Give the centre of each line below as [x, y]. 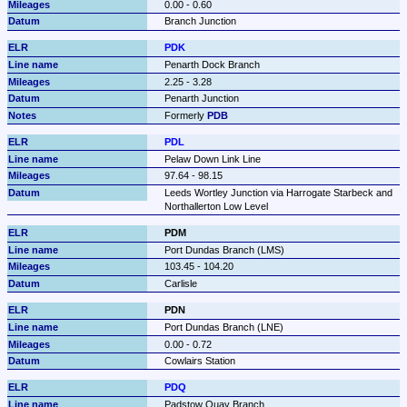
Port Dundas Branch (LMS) [224, 249]
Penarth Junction [201, 99]
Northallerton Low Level [216, 207]
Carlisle [180, 284]
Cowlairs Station [199, 361]
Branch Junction [200, 21]
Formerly [185, 115]
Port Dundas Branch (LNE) [223, 327]
